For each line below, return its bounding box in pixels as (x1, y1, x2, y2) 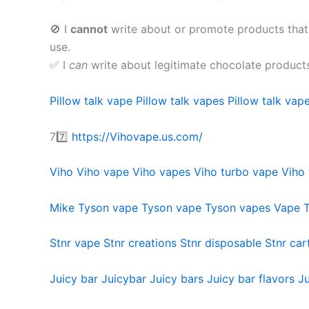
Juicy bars (150, 271, 203, 286)
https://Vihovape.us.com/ (72, 129, 203, 143)
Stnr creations (103, 236, 177, 250)
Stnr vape (50, 236, 100, 250)
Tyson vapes (205, 200, 270, 215)
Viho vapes (132, 165, 190, 179)
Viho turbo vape (194, 165, 278, 179)
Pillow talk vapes (136, 93, 224, 108)
